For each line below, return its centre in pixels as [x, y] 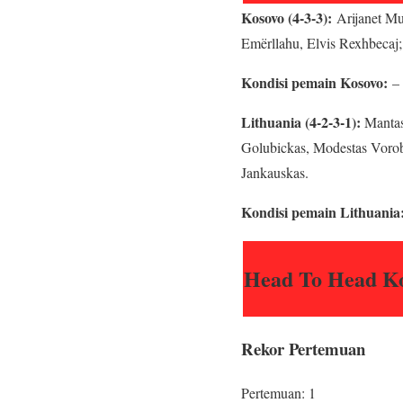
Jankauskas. [275, 172]
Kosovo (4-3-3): [287, 17]
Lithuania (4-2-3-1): [301, 121]
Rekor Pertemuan [303, 349]
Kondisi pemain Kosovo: [314, 82]
